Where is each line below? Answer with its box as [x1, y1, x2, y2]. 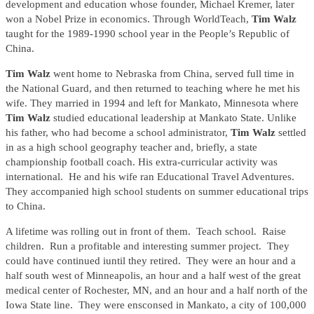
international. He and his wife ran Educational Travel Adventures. [6, 171, 294, 183]
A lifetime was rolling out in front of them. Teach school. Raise [6, 226, 286, 238]
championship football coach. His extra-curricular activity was [6, 156, 278, 168]
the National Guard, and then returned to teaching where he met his [6, 83, 300, 95]
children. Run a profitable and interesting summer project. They [6, 240, 289, 252]
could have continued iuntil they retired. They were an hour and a [6, 255, 296, 267]
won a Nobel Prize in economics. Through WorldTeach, [6, 13, 252, 25]
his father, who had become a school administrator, [6, 127, 231, 139]
